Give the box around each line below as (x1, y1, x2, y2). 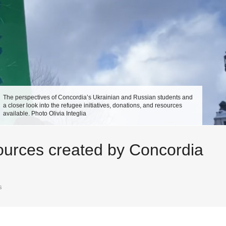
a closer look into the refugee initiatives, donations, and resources (3, 102, 182, 109)
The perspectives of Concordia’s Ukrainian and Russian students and (3, 94, 193, 101)
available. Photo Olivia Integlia (3, 110, 86, 117)
